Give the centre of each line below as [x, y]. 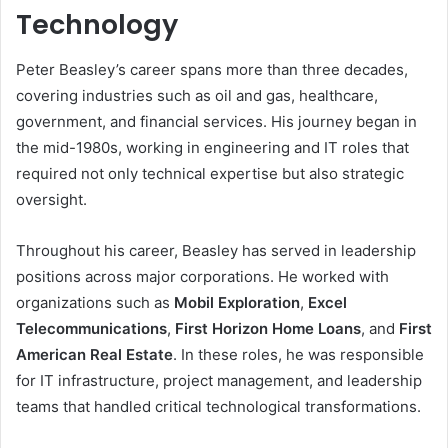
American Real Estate [94, 354]
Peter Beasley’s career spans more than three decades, [212, 69]
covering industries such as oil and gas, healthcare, [197, 95]
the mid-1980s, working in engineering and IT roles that [212, 147]
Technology [97, 24]
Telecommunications [91, 328]
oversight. [51, 199]
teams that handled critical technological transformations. [218, 406]
